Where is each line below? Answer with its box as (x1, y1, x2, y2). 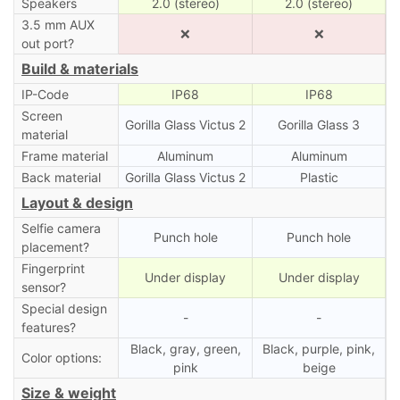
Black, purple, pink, (262, 340, 375, 356)
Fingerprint (21, 260, 85, 276)
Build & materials (21, 59, 138, 78)
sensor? (21, 279, 66, 295)
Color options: (21, 349, 102, 365)
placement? (21, 238, 89, 254)
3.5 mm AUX (21, 16, 95, 32)
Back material (21, 169, 101, 185)
